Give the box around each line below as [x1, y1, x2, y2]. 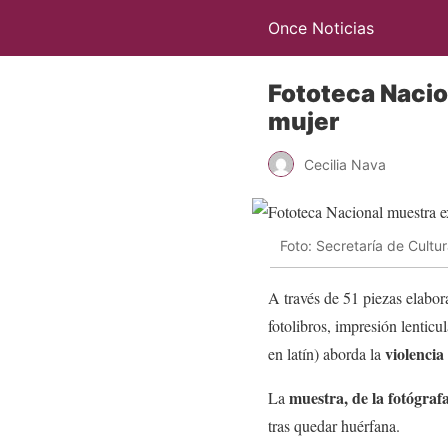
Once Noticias [268, 18, 374, 38]
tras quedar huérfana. [268, 414, 400, 436]
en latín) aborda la [268, 342, 385, 364]
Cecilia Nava [304, 155, 386, 173]
